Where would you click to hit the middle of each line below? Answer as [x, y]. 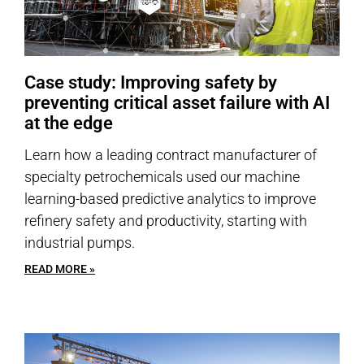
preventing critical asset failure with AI [177, 103]
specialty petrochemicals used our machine [162, 177]
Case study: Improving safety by [151, 82]
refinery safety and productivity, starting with [166, 221]
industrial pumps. [80, 243]
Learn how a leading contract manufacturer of [171, 155]
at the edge [69, 123]
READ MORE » [60, 269]
